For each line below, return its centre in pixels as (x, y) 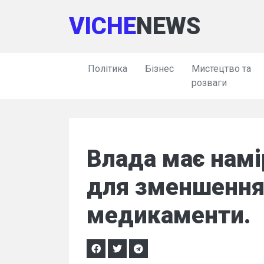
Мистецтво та (221, 69)
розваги (209, 83)
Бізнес (159, 69)
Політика (108, 69)
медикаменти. (169, 215)
